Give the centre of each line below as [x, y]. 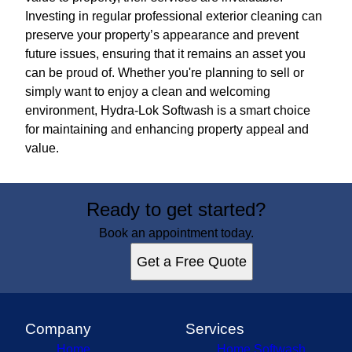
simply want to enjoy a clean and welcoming [148, 91]
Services [215, 328]
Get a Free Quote [192, 261]
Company [58, 328]
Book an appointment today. [176, 233]
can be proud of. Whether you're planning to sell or [165, 72]
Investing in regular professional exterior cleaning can [174, 16]
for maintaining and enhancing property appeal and [167, 129]
